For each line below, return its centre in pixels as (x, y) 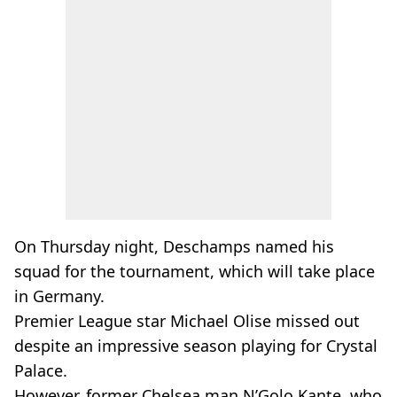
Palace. (41, 370)
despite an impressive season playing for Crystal (196, 346)
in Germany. (59, 296)
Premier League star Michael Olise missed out (187, 321)
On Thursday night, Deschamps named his (174, 246)
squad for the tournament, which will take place (195, 271)
